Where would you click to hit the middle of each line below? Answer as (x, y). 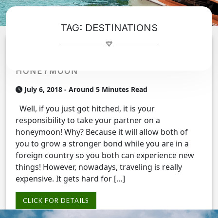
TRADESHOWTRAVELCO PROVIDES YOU (108, 53)
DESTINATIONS (121, 27)
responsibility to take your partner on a (88, 120)
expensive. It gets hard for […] (70, 179)
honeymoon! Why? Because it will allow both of (102, 132)
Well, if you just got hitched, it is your (85, 109)
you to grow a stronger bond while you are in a (102, 144)
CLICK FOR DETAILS (56, 201)
